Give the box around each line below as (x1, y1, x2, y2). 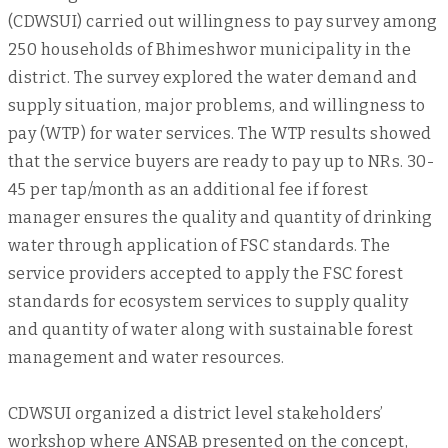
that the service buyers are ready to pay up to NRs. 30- (8, 152, 435, 171)
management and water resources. (8, 348, 285, 367)
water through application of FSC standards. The (8, 236, 391, 255)
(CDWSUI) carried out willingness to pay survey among (8, 12, 438, 31)
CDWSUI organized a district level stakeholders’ (8, 404, 384, 423)
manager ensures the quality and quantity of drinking (8, 208, 433, 227)
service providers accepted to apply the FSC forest (8, 264, 404, 283)
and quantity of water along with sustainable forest (8, 320, 414, 339)
